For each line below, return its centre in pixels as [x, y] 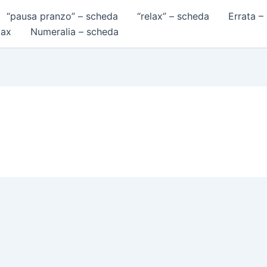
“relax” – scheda [173, 16]
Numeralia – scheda [74, 32]
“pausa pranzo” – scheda [62, 16]
